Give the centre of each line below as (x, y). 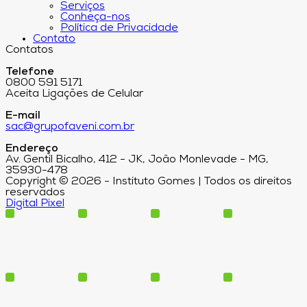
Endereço (32, 149)
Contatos (29, 50)
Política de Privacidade (119, 28)
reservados (35, 193)
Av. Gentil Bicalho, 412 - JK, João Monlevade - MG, (137, 160)
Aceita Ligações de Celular (74, 94)
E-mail (23, 116)
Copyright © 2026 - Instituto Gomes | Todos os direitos (149, 182)
